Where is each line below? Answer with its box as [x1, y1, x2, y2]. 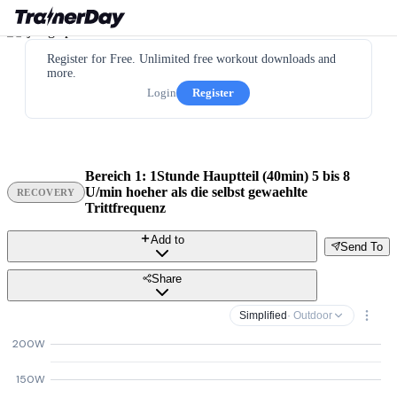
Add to [151, 233, 184, 246]
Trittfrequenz [84, 200, 166, 215]
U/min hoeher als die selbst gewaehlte [84, 184, 307, 199]
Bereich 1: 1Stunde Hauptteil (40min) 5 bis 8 [84, 168, 350, 183]
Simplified [239, 309, 287, 322]
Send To [340, 239, 383, 253]
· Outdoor [287, 309, 332, 322]
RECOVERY [17, 187, 75, 198]
